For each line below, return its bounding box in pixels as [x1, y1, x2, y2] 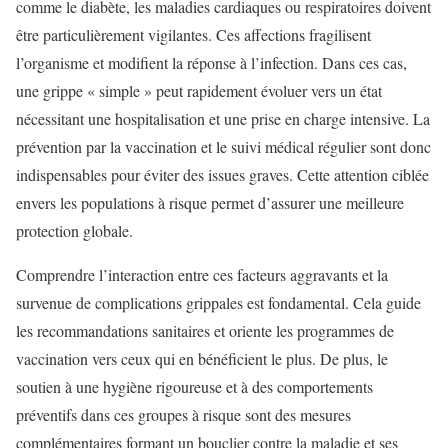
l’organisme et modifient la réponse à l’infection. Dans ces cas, [16, 51, 407, 73]
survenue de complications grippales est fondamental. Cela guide [16, 291, 421, 313]
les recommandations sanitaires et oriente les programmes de [16, 319, 394, 341]
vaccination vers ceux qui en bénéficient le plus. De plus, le [16, 347, 388, 369]
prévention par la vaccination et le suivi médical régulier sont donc [16, 135, 431, 157]
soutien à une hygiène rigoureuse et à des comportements [16, 375, 373, 397]
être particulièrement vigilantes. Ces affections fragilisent [16, 23, 371, 45]
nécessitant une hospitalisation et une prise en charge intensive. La [16, 107, 430, 129]
